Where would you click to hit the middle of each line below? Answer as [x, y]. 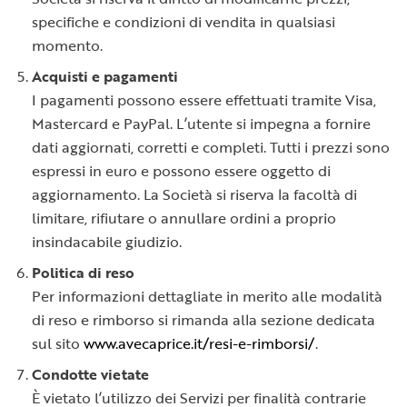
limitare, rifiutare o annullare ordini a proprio [184, 218]
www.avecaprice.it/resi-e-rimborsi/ [199, 343]
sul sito [56, 343]
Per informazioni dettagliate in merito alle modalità [207, 296]
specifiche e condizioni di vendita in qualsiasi [184, 22]
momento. [67, 45]
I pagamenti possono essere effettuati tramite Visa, [204, 100]
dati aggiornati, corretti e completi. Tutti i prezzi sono [211, 147]
